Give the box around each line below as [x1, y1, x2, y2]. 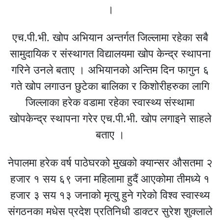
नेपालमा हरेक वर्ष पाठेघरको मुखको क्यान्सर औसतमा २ [7, 156, 213, 169]
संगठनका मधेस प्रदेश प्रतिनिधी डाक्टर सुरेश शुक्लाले [8, 205, 212, 218]
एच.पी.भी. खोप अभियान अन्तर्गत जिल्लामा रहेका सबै [12, 31, 208, 44]
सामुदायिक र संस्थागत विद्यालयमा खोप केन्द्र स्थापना [9, 47, 211, 60]
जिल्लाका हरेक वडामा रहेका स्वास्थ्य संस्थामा [26, 96, 194, 109]
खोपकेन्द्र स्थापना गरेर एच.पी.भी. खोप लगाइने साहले [9, 112, 211, 125]
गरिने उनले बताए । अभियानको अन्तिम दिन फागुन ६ [11, 63, 209, 76]
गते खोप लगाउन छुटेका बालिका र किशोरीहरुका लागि [11, 80, 209, 92]
